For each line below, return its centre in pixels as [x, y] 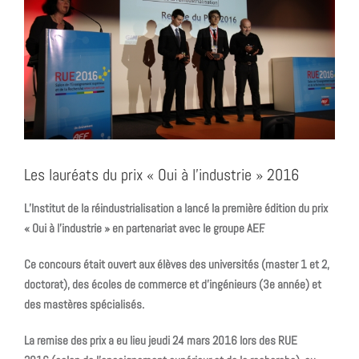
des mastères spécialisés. [84, 304]
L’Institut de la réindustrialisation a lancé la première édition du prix [176, 208]
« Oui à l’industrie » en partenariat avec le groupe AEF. [144, 228]
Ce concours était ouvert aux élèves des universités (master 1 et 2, [177, 264]
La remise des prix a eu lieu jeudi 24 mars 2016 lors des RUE [161, 340]
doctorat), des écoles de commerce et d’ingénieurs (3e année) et [173, 284]
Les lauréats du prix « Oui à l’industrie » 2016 [161, 174]
